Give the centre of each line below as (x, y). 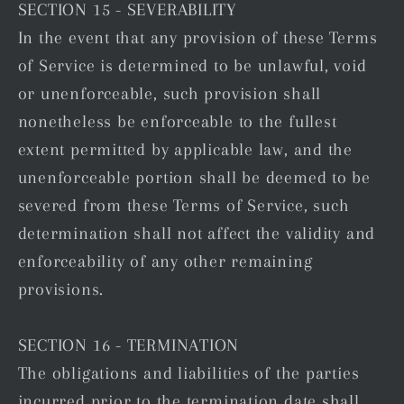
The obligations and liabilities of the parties (188, 373)
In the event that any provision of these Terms (197, 38)
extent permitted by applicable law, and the (185, 150)
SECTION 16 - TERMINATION (129, 345)
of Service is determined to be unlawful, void (192, 66)
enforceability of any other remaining (165, 262)
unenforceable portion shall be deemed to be (194, 178)
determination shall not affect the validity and (197, 234)
